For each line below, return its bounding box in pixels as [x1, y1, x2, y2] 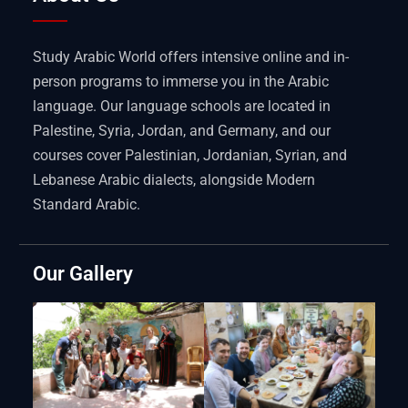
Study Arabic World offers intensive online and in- [33, 47, 350, 66]
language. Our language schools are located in [33, 97, 331, 115]
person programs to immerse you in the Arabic [33, 72, 330, 90]
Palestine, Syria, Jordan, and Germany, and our [33, 121, 331, 139]
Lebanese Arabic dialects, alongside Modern [33, 170, 316, 189]
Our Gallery [33, 261, 134, 285]
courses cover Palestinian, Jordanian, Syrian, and [33, 146, 348, 164]
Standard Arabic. [33, 195, 141, 213]
